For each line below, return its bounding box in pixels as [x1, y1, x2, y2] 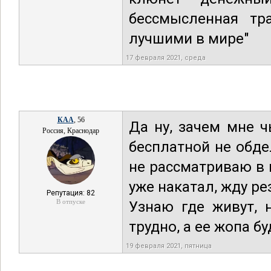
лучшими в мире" [129, 30, 249, 47]
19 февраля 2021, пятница [126, 242, 212, 250]
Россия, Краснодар [42, 126, 99, 135]
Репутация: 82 [47, 189, 95, 197]
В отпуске [56, 198, 85, 205]
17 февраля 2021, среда [126, 54, 206, 62]
